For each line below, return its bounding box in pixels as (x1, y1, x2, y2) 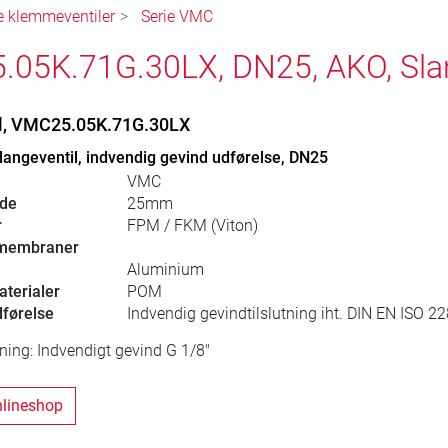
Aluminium (126, 260, 204, 280)
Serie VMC (141, 7, 213, 27)
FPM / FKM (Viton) (126, 216, 258, 236)
